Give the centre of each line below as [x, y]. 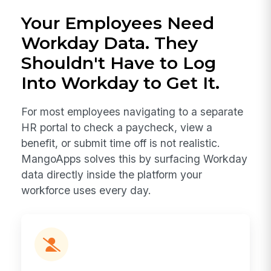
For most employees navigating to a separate [132, 111]
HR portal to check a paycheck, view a [117, 127]
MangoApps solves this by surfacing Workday [135, 158]
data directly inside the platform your [112, 174]
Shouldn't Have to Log [119, 63]
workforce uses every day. [87, 190]
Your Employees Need [118, 23]
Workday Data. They [110, 43]
